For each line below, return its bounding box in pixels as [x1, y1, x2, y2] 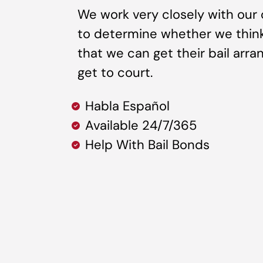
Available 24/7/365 [85, 117, 197, 134]
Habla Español [85, 97, 170, 115]
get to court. [77, 63, 153, 81]
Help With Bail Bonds [85, 136, 210, 154]
